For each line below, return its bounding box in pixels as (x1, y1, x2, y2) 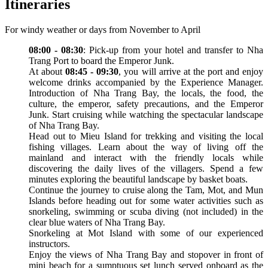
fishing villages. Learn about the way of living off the (29, 141, 263, 152)
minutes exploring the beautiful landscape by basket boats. (29, 173, 248, 184)
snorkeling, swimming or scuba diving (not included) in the (29, 206, 263, 217)
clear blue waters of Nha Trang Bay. (29, 217, 165, 227)
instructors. (29, 238, 70, 249)
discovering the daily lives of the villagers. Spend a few (29, 163, 263, 173)
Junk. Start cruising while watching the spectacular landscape (29, 109, 263, 120)
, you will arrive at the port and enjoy (118, 66, 264, 77)
